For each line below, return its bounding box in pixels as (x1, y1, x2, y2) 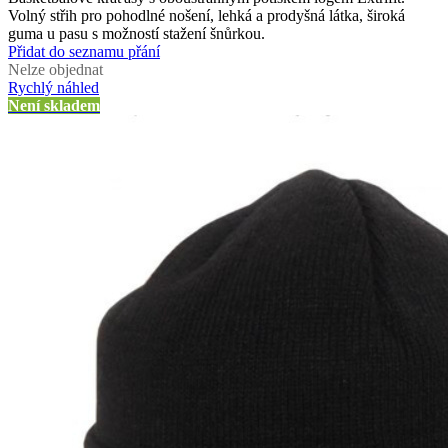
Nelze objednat (8, 60, 103, 78)
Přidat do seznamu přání (8, 42, 160, 60)
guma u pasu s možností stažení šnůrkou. (8, 24, 265, 42)
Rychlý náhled (8, 78, 99, 96)
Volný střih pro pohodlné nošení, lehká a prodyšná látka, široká (8, 6, 405, 24)
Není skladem (8, 96, 100, 114)
